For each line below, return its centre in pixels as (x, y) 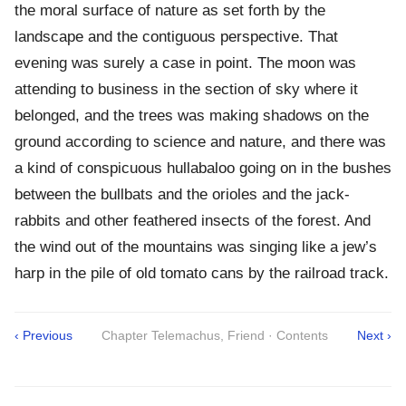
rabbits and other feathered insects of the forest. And (193, 221)
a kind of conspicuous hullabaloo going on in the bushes (203, 169)
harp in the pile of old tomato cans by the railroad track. (202, 274)
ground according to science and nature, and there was (200, 142)
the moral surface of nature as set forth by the (170, 11)
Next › (374, 336)
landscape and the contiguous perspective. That (176, 37)
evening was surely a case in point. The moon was (185, 63)
